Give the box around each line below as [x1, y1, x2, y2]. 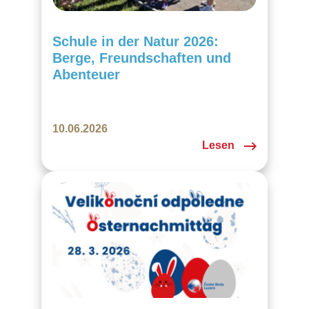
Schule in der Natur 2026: [52, 34, 219, 49]
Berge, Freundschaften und [52, 50, 231, 66]
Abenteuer [52, 67, 120, 82]
